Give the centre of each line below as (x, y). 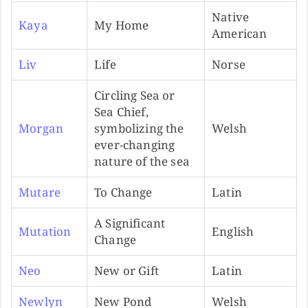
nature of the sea (142, 161)
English (233, 231)
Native (231, 16)
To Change (123, 192)
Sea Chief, (121, 111)
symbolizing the (139, 128)
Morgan (41, 128)
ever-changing (135, 144)
